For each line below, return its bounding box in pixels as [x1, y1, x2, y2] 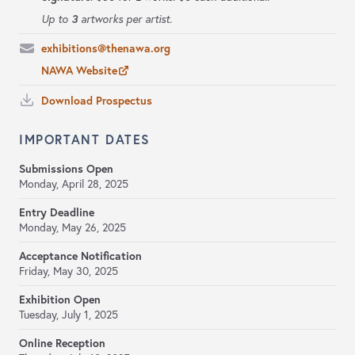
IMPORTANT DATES [19, 131, 151, 148]
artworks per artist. [78, 12, 172, 27]
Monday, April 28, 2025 [19, 177, 128, 192]
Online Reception [19, 336, 105, 351]
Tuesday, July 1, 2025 [19, 307, 118, 323]
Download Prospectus [41, 94, 152, 109]
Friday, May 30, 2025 [19, 264, 118, 279]
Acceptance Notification [19, 249, 142, 264]
